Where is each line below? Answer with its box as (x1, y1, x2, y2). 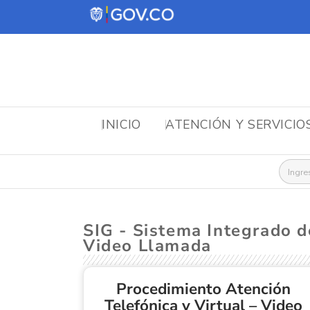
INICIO (102, 116, 141, 133)
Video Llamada (83, 234, 212, 257)
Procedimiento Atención (116, 278, 291, 300)
